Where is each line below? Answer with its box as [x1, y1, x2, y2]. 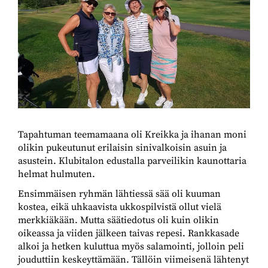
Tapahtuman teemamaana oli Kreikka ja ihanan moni [18, 129, 246, 141]
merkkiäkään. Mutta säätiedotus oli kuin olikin [18, 214, 219, 227]
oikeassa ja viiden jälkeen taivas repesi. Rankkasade [18, 227, 239, 240]
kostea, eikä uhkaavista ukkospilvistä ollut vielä [18, 201, 221, 214]
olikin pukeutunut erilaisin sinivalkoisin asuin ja [18, 142, 227, 154]
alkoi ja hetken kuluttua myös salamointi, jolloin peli [18, 240, 244, 253]
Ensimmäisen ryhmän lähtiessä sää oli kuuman [18, 188, 221, 200]
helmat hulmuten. [18, 168, 95, 181]
